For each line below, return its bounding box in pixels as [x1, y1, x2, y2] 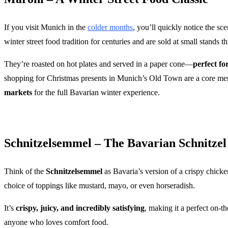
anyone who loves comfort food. [4, 218, 108, 227]
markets [4, 88, 32, 97]
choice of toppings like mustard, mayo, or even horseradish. [4, 181, 195, 190]
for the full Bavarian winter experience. [32, 88, 160, 97]
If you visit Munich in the [4, 23, 88, 32]
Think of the [4, 167, 46, 176]
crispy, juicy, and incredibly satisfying [16, 204, 145, 213]
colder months [88, 23, 133, 32]
